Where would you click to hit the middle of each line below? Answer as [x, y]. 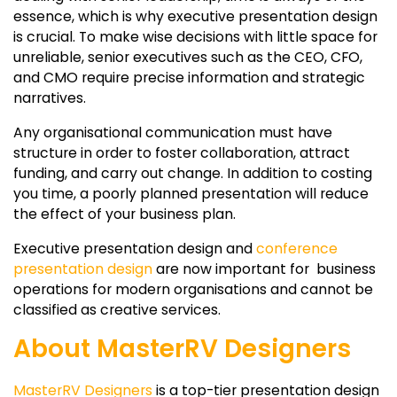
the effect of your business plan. [125, 214]
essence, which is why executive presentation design [195, 16]
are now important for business [264, 269]
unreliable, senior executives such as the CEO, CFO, [188, 57]
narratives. [50, 97]
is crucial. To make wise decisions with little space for [195, 36]
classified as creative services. [117, 309]
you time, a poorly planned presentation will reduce [191, 193]
